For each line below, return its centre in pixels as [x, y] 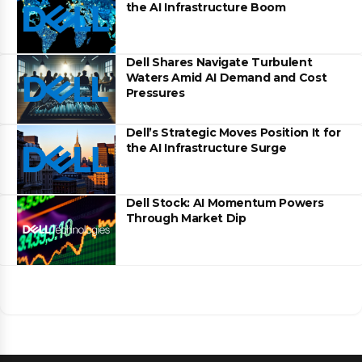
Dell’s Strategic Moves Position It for [233, 133]
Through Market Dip [186, 219]
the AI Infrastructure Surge [206, 148]
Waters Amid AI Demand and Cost [226, 77]
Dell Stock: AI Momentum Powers [225, 203]
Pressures [155, 93]
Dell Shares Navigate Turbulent [219, 62]
